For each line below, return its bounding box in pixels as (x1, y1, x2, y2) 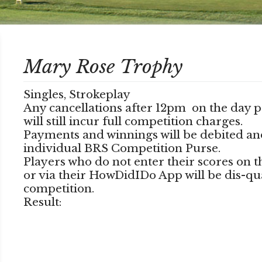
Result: (23, 195, 62, 209)
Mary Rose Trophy (23, 55, 182, 79)
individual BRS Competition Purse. (23, 142, 220, 156)
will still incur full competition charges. (23, 115, 243, 129)
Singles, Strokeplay (23, 88, 130, 102)
